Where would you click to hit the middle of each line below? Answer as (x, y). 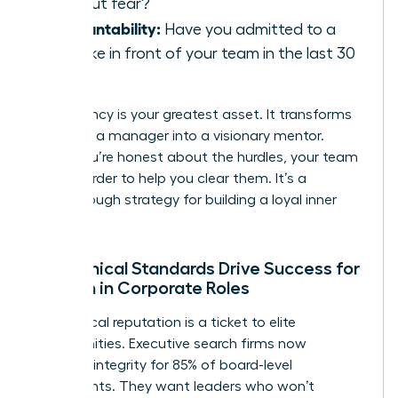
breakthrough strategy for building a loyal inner (185, 199)
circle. (51, 221)
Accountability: (106, 27)
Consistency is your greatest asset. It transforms (192, 114)
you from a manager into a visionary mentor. (179, 135)
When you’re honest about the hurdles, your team (195, 157)
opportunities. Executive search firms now (170, 343)
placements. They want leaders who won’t (174, 386)
